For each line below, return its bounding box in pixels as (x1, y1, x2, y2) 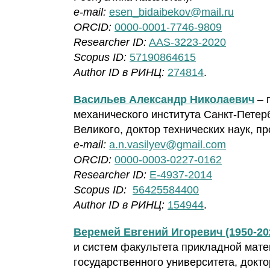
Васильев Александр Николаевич (74, 93, 254, 106)
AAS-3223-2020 (149, 36, 226, 49)
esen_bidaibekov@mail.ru (109, 6, 234, 19)
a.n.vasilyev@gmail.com (109, 139, 226, 151)
